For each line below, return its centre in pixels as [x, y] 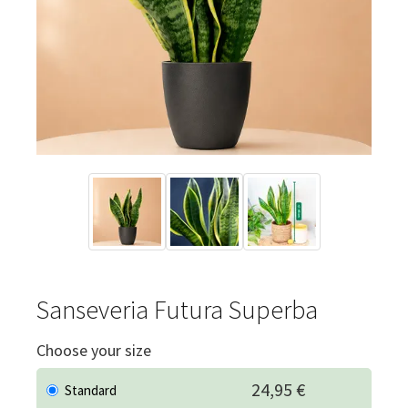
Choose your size [94, 351]
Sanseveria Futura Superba [177, 310]
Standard [91, 391]
